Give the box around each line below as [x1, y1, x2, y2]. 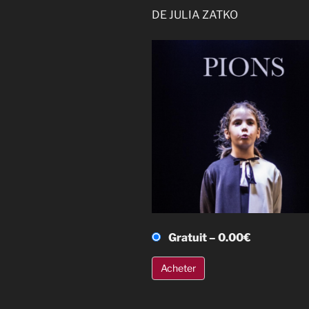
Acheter [161, 261, 196, 274]
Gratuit [168, 230, 207, 244]
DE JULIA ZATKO [152, 8, 238, 21]
